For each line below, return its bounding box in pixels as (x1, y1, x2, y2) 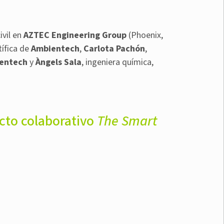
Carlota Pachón (83, 42, 145, 55)
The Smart (97, 111, 157, 131)
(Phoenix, (126, 29, 163, 42)
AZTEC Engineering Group (23, 29, 126, 42)
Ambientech (31, 42, 79, 55)
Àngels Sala (35, 56, 81, 69)
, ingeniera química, (81, 56, 153, 69)
